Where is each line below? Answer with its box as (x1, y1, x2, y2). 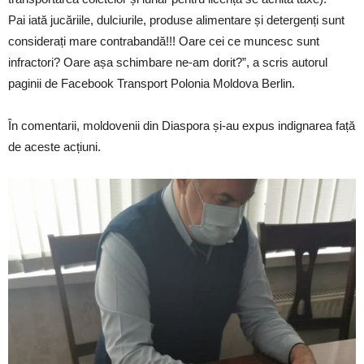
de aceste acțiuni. (8, 139, 101, 154)
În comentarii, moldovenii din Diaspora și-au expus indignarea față (8, 118, 355, 132)
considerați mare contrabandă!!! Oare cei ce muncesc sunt (8, 33, 319, 48)
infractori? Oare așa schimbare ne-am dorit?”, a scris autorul (8, 54, 327, 69)
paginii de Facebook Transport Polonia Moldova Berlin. (8, 76, 295, 90)
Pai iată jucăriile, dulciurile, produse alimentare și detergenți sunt (8, 12, 344, 27)
